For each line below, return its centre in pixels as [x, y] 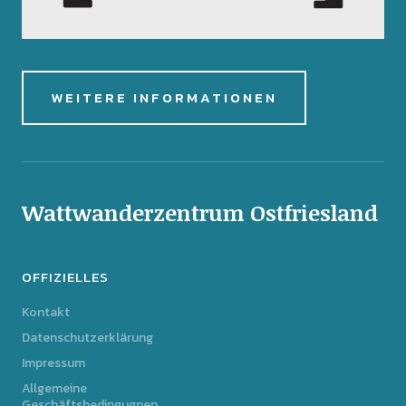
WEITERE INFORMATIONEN [164, 98]
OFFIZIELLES [65, 277]
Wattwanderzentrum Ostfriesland [199, 213]
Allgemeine [54, 389]
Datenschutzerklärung [87, 338]
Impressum [53, 363]
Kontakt [45, 313]
